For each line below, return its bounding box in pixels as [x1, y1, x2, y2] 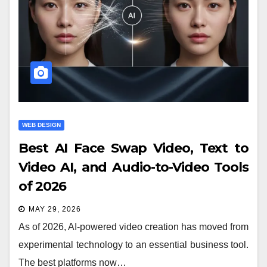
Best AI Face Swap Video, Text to [18, 140, 249, 156]
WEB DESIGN [22, 122, 61, 128]
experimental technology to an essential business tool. [18, 240, 249, 250]
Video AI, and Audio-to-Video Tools [18, 159, 249, 175]
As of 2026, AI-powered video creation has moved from [18, 222, 249, 232]
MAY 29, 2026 [29, 205, 81, 213]
